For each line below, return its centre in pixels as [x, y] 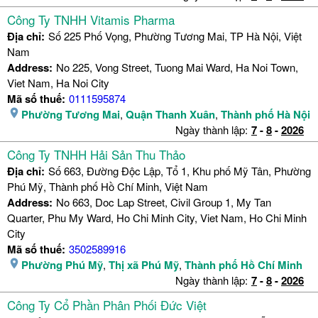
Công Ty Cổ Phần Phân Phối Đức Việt [107, 305]
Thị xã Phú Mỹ [144, 265]
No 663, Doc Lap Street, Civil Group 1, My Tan [164, 202]
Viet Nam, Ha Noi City [58, 83]
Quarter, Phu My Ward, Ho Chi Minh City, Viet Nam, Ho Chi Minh [157, 218]
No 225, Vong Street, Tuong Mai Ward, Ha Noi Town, [177, 67]
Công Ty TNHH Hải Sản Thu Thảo [96, 155]
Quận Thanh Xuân [170, 115]
